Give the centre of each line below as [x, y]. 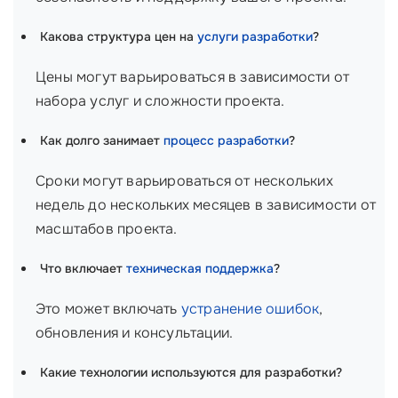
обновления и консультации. [135, 333]
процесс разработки [226, 140]
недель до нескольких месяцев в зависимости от [206, 205]
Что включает [83, 268]
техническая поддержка [200, 268]
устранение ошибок [250, 309]
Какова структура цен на [119, 36]
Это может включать [108, 309]
